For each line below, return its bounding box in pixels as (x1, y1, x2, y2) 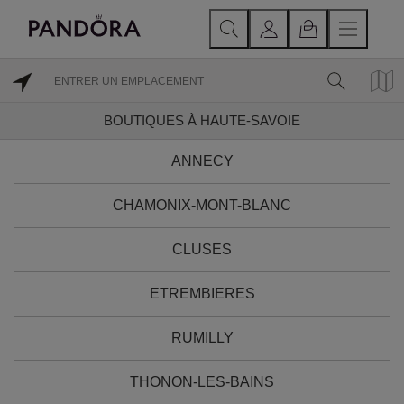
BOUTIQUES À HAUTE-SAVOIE (104, 113, 300, 128)
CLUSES (172, 242, 232, 257)
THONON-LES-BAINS (130, 374, 274, 390)
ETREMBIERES (149, 286, 255, 301)
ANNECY (170, 153, 234, 169)
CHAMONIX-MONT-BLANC (113, 197, 291, 213)
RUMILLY (170, 330, 234, 345)
